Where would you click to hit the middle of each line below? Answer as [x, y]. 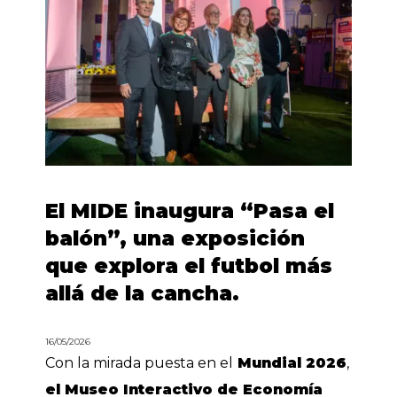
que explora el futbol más [189, 265]
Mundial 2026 [290, 362]
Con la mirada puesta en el [140, 362]
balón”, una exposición [175, 238]
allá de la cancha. [143, 293]
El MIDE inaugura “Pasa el [190, 210]
